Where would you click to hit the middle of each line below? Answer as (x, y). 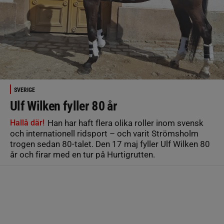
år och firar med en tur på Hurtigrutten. (82, 154)
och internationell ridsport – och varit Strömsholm (104, 133)
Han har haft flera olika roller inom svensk (124, 123)
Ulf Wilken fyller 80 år (64, 106)
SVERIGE (24, 90)
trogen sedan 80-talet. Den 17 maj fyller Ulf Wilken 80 (110, 144)
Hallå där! (27, 123)
